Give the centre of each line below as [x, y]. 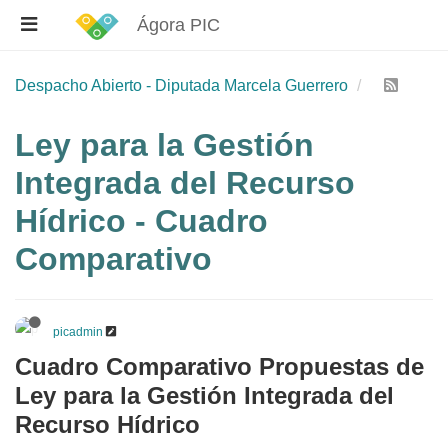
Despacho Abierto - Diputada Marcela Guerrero [181, 85]
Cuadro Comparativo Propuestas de [219, 366]
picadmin [78, 332]
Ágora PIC [179, 25]
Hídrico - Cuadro [141, 221]
